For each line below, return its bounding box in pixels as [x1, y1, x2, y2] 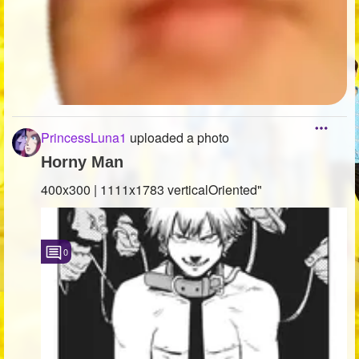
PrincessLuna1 [41, 127, 127, 147]
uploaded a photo [127, 127, 229, 147]
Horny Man [41, 152, 123, 171]
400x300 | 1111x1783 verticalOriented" [41, 179, 262, 199]
